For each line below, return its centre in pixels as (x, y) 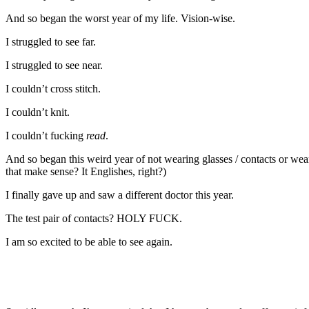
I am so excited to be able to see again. (89, 242)
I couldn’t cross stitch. (53, 89)
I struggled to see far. (51, 42)
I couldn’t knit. (38, 112)
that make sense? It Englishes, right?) (86, 172)
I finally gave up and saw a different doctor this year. (120, 195)
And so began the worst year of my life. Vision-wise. (120, 19)
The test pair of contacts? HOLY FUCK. (94, 219)
